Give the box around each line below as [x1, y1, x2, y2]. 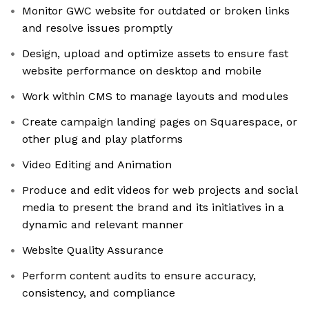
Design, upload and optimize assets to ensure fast [22, 47, 288, 61]
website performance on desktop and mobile [22, 64, 261, 78]
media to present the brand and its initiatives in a [22, 201, 284, 215]
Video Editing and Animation [22, 158, 172, 172]
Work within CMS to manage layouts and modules [22, 90, 288, 103]
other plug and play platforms [22, 132, 183, 146]
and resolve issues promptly [22, 21, 172, 35]
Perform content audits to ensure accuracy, [22, 269, 256, 283]
